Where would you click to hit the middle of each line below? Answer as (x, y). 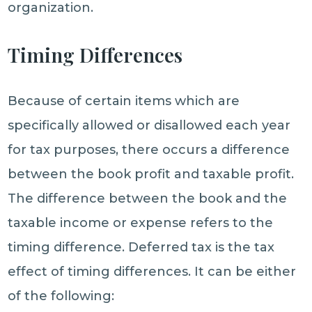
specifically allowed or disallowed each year (149, 125)
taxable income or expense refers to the (141, 223)
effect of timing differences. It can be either (152, 272)
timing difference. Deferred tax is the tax (141, 247)
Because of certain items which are (124, 101)
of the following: (61, 296)
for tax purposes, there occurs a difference (149, 150)
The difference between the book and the (148, 198)
